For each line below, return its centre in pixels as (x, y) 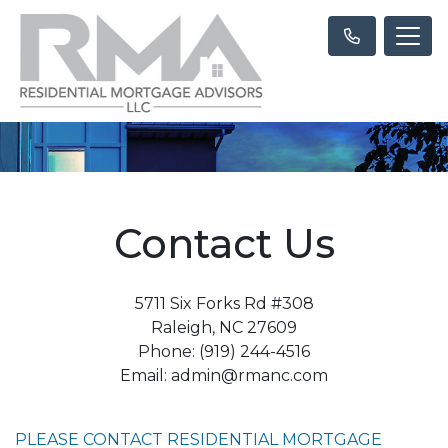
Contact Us (224, 243)
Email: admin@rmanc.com (224, 375)
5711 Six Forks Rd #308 (224, 303)
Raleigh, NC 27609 (224, 327)
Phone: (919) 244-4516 (224, 351)
